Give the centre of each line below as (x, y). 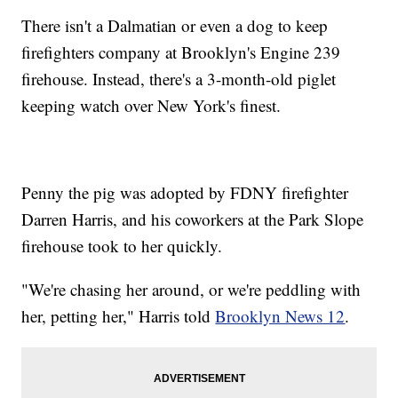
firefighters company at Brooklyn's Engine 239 (181, 52)
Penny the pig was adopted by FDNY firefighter (185, 192)
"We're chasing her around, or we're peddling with (191, 289)
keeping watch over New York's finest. (151, 105)
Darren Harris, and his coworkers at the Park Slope (193, 219)
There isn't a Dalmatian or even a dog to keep (175, 25)
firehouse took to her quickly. (122, 245)
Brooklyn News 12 (280, 315)
